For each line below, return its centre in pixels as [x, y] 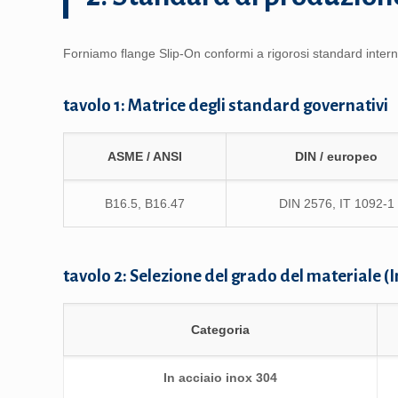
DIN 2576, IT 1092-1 [336, 203]
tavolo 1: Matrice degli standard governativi [226, 105]
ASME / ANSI [145, 156]
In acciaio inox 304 [221, 378]
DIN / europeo [337, 156]
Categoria [221, 330]
